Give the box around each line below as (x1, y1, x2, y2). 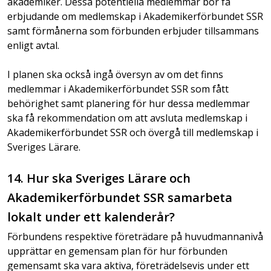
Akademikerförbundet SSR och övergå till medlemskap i (7, 126, 258, 139)
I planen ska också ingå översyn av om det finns (7, 68, 223, 81)
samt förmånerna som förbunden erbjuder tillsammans (7, 24, 259, 38)
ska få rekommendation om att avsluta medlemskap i (7, 111, 247, 125)
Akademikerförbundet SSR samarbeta (7, 189, 232, 206)
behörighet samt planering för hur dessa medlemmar (7, 97, 250, 110)
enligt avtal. (7, 39, 59, 52)
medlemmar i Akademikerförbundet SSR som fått (7, 82, 229, 96)
